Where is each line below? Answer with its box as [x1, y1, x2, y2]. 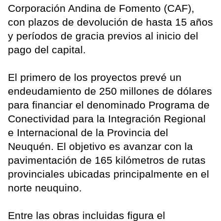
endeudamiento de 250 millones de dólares [8, 85, 212, 97]
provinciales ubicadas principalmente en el [8, 168, 209, 180]
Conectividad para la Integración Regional [8, 113, 206, 125]
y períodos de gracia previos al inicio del [8, 30, 198, 42]
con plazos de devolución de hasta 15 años [8, 16, 213, 28]
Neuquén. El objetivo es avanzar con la [8, 141, 193, 152]
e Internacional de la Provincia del [8, 127, 168, 139]
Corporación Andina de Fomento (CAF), [8, 2, 194, 14]
